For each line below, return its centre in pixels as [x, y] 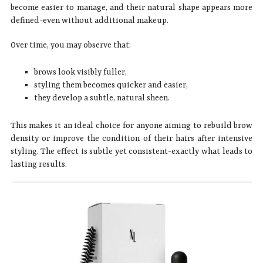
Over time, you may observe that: [70, 45]
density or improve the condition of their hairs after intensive [131, 138]
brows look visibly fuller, [80, 72]
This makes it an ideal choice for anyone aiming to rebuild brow [131, 125]
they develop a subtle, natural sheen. [102, 98]
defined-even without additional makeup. [89, 20]
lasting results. [38, 164]
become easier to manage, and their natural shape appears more [131, 7]
